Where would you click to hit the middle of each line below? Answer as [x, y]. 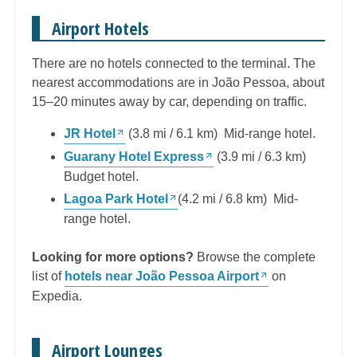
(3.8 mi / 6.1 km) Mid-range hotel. [220, 133]
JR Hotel [90, 133]
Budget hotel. [101, 176]
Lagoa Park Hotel [116, 198]
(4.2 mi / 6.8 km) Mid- [238, 198]
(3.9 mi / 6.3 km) [261, 156]
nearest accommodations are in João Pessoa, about [178, 82]
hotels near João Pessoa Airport [162, 276]
